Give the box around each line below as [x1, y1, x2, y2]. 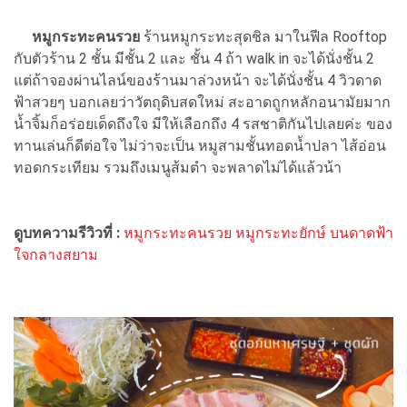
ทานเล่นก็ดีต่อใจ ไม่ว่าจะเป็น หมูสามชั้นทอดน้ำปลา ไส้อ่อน [14, 137, 386, 154]
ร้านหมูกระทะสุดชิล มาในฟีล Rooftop [140, 28, 387, 45]
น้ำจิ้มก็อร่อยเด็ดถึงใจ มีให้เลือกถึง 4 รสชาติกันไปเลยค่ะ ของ [14, 115, 392, 133]
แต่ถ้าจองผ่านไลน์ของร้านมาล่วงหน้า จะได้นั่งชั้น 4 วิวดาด [14, 72, 382, 89]
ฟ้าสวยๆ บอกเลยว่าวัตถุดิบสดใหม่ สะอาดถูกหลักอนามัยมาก [14, 94, 391, 111]
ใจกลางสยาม [14, 246, 98, 263]
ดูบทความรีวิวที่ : [14, 224, 124, 242]
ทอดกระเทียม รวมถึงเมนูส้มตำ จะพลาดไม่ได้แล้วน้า [14, 159, 345, 176]
